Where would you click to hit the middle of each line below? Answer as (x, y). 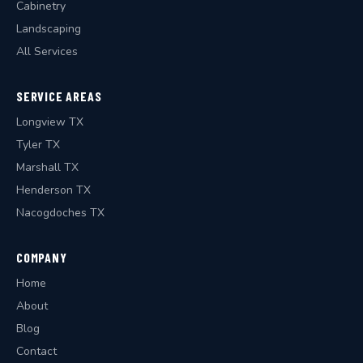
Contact (36, 351)
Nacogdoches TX (60, 213)
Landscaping (49, 29)
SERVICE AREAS (59, 96)
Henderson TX (53, 190)
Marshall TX (47, 167)
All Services (47, 51)
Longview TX (50, 122)
